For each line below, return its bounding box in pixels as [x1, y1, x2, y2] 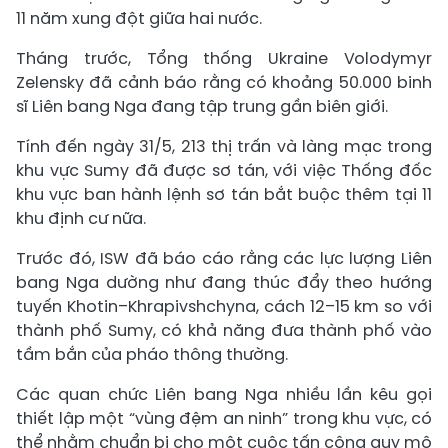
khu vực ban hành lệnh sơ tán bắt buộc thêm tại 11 [16, 183, 432, 206]
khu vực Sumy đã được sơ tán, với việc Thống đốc [16, 159, 432, 182]
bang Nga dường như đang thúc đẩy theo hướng [16, 271, 432, 294]
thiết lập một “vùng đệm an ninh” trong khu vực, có [16, 407, 432, 430]
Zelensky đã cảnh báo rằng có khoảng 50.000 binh [16, 71, 432, 94]
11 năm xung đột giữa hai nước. [16, 7, 262, 30]
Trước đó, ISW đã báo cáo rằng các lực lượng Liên [16, 247, 432, 270]
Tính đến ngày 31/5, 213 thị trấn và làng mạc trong [16, 135, 432, 158]
